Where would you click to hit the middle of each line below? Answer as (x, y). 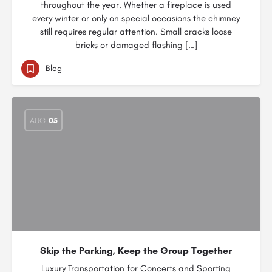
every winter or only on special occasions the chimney (136, 18)
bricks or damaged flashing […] (136, 45)
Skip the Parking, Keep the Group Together (136, 250)
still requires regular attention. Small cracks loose (136, 32)
